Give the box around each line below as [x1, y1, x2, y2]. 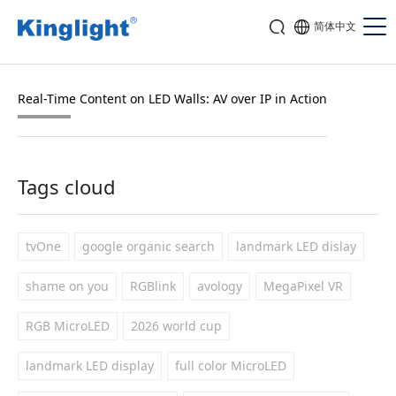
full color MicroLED [175, 357, 286, 374]
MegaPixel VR [263, 278, 343, 294]
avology [197, 278, 242, 294]
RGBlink [130, 278, 176, 294]
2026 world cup [131, 317, 222, 334]
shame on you [26, 278, 109, 294]
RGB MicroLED [26, 317, 110, 334]
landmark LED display [26, 357, 154, 374]
